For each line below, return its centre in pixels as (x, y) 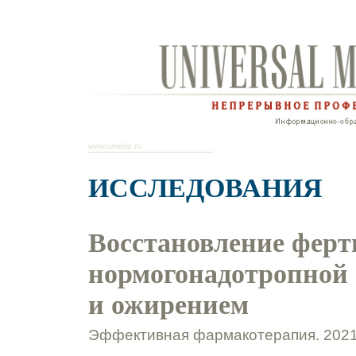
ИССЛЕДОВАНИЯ (205, 188)
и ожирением (168, 304)
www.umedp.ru (114, 146)
